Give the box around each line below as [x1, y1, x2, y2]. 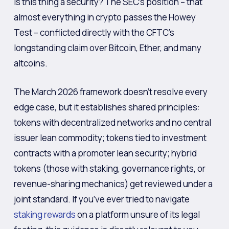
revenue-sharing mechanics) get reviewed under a [13, 177, 213, 190]
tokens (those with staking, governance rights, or [13, 162, 205, 174]
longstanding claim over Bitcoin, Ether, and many [13, 42, 201, 54]
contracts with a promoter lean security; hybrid [13, 147, 197, 159]
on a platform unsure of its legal [75, 208, 200, 220]
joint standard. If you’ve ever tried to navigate [13, 193, 190, 205]
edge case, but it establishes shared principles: [13, 101, 200, 113]
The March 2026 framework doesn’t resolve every [13, 85, 208, 98]
